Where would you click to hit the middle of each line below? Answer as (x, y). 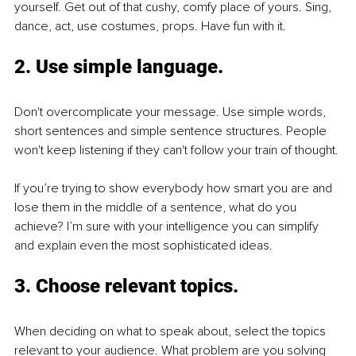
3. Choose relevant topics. (129, 286)
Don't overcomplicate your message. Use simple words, (172, 112)
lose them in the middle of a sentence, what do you (157, 207)
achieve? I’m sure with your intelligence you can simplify (168, 226)
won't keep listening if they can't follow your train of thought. (178, 150)
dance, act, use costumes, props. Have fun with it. (152, 26)
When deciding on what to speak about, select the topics (172, 331)
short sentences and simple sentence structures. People (172, 131)
